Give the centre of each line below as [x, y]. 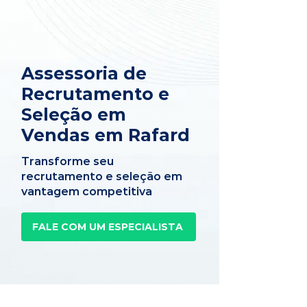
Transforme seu [67, 161]
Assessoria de [84, 73]
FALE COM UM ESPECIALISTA [107, 227]
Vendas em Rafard [106, 135]
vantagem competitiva [87, 192]
